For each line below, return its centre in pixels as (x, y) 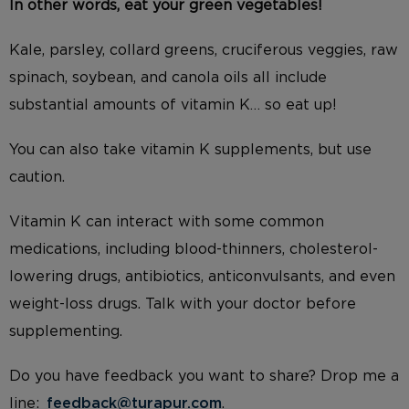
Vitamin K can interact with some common (167, 222)
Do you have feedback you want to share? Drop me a (204, 377)
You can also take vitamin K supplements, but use (190, 149)
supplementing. (66, 332)
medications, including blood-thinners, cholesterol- (194, 250)
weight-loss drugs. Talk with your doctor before (183, 304)
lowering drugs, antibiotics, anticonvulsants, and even (202, 277)
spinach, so (49, 77)
